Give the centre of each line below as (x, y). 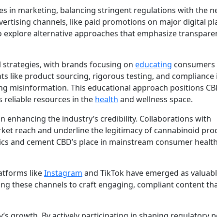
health (107, 100)
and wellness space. (155, 100)
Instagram (63, 173)
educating (154, 65)
